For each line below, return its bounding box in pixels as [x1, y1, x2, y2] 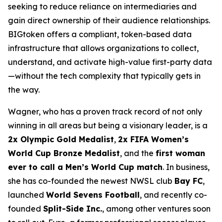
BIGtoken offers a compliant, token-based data [8, 29, 192, 39]
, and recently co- [140, 190, 207, 200]
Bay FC [174, 176, 203, 186]
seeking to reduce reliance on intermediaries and [8, 1, 197, 11]
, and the [120, 148, 156, 158]
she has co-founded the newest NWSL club [8, 176, 174, 186]
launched [8, 190, 46, 200]
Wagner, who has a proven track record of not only [8, 107, 202, 116]
